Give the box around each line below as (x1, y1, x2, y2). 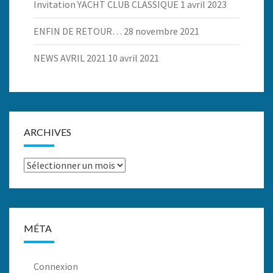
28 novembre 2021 (124, 25, 199, 37)
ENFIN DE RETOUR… (34, 25, 122, 37)
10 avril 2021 (108, 52, 159, 64)
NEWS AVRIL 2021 (34, 52, 106, 64)
